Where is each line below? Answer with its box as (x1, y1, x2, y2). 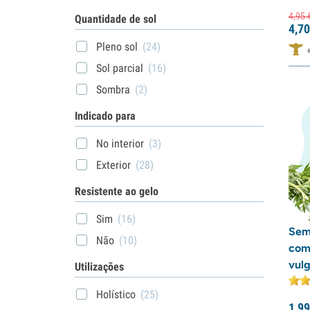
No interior (96, 136, 144, 150)
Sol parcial (96, 61, 143, 75)
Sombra (96, 82, 130, 96)
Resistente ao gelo (75, 184, 158, 198)
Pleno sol (96, 39, 138, 53)
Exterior (96, 158, 131, 172)
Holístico (96, 287, 136, 301)
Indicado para (75, 109, 136, 122)
